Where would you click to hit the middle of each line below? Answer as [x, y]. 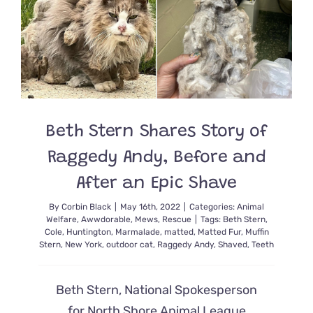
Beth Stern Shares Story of [156, 132]
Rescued [291, 22]
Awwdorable [105, 219]
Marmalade [137, 232]
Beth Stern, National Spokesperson [156, 290]
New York [83, 245]
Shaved [233, 245]
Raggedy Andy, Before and [156, 158]
